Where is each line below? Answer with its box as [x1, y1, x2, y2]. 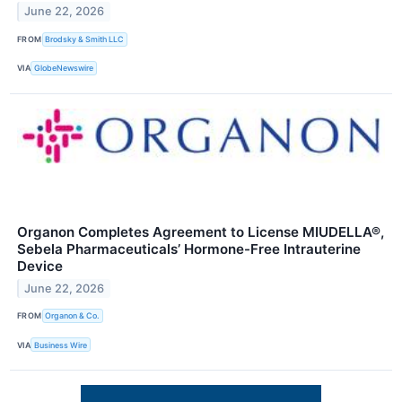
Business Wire [34, 339, 88, 350]
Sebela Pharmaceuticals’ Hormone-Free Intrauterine [17, 240, 361, 258]
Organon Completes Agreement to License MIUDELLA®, [17, 223, 384, 240]
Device [17, 257, 63, 275]
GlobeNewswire [34, 63, 94, 74]
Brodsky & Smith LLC [45, 34, 125, 45]
